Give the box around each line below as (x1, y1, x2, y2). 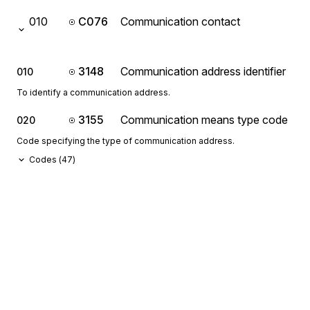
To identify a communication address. (17, 87, 170, 98)
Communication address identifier (120, 64, 286, 78)
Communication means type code (120, 113, 288, 127)
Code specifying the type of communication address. (17, 136, 235, 146)
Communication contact (120, 15, 240, 28)
